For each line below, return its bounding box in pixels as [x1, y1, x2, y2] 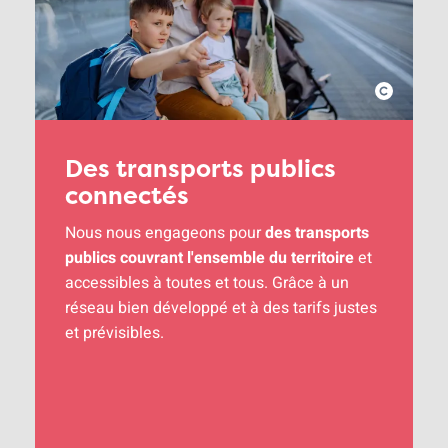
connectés [65, 179, 189, 213]
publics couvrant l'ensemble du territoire [65, 246, 354, 271]
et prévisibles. [65, 321, 168, 346]
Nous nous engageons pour [65, 221, 265, 246]
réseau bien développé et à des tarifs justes [65, 296, 377, 321]
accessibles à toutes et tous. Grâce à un [65, 271, 349, 296]
